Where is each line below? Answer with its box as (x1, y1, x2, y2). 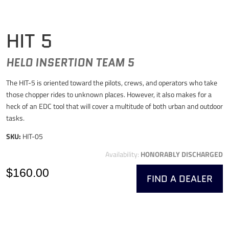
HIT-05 (22, 130, 43, 142)
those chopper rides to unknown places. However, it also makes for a (6, 88, 212, 100)
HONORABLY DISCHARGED (141, 148, 223, 159)
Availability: (105, 148, 141, 159)
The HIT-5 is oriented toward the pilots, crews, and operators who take (6, 77, 217, 88)
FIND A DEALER (147, 172, 213, 185)
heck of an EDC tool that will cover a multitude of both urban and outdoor (6, 100, 223, 111)
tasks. (6, 112, 25, 123)
